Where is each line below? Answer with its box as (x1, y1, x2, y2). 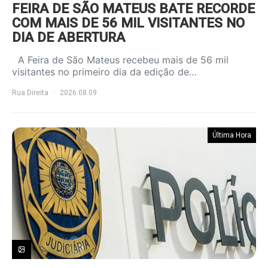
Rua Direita (12, 89, 48, 97)
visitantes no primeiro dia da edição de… (12, 66, 197, 78)
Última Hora (212, 131, 251, 139)
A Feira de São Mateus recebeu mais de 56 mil (12, 54, 229, 66)
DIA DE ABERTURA (12, 29, 125, 45)
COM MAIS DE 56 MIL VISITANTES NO (12, 15, 245, 31)
